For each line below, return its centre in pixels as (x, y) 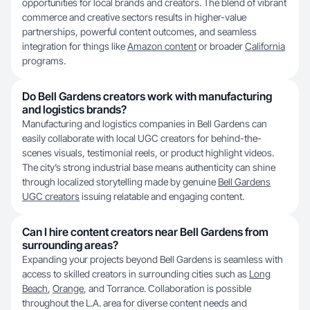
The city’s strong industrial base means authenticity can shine (149, 167)
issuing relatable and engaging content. (162, 196)
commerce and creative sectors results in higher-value (134, 17)
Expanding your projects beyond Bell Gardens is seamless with (153, 259)
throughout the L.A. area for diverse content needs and (135, 303)
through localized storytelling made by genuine (120, 182)
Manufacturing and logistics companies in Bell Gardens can (145, 124)
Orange (68, 288)
